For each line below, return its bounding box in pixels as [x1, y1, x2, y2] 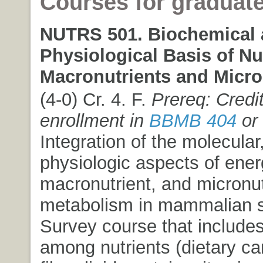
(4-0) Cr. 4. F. [39, 89, 151, 110]
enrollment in [39, 110, 149, 131]
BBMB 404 [149, 110, 237, 131]
